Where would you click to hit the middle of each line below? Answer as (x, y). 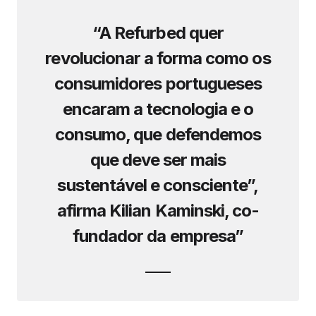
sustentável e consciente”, (158, 185)
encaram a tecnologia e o (158, 109)
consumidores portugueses (158, 84)
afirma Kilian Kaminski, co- (158, 211)
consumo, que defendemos (158, 134)
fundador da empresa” (158, 236)
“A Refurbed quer (158, 33)
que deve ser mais (158, 160)
